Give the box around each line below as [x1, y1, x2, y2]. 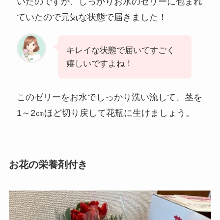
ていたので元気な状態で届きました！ [17, 12, 167, 22]
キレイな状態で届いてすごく [66, 46, 175, 55]
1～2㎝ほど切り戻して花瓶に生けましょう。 [17, 108, 195, 118]
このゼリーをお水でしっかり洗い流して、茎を [17, 92, 203, 103]
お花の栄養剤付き [8, 159, 87, 170]
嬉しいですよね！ [66, 59, 134, 69]
